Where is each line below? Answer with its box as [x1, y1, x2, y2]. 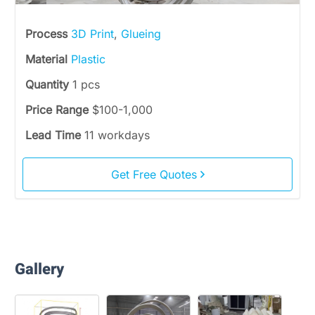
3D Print [71, 27, 114, 41]
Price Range [25, 103, 92, 117]
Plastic [71, 52, 105, 66]
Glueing [121, 27, 161, 41]
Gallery [15, 258, 64, 281]
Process [25, 27, 71, 41]
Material [25, 52, 71, 66]
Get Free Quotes [110, 167, 200, 181]
